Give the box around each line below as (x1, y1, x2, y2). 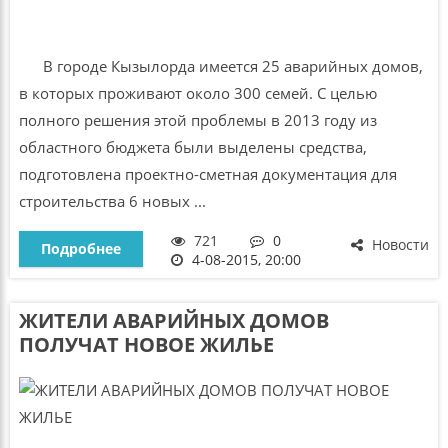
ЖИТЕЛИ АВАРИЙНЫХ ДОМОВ (18, 307, 329, 335)
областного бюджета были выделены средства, (18, 136, 367, 157)
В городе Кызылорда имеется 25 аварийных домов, (18, 55, 423, 76)
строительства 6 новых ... (18, 190, 206, 211)
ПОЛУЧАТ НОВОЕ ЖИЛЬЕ (18, 331, 274, 359)
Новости (368, 234, 430, 254)
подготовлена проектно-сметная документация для (18, 163, 397, 184)
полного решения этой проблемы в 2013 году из (18, 109, 377, 130)
